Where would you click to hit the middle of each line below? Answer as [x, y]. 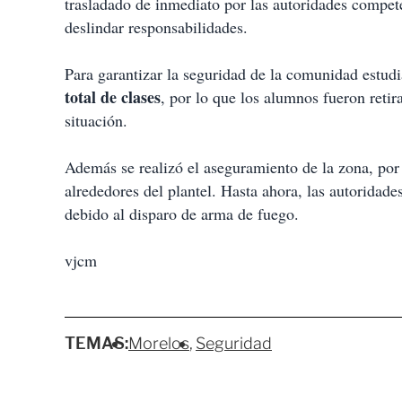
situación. [96, 120]
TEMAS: [96, 343]
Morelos [159, 343]
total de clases [113, 97]
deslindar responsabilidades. [156, 27]
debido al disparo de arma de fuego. [182, 214]
